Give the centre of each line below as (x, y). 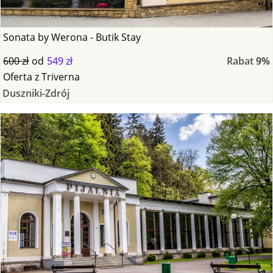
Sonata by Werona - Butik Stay (72, 37)
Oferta (18, 76)
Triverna (61, 76)
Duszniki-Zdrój (36, 93)
